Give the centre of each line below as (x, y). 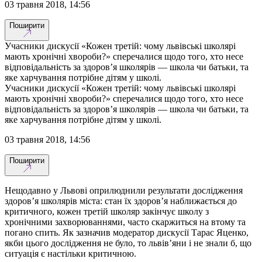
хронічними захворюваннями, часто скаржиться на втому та (125, 222)
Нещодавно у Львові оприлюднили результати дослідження (124, 190)
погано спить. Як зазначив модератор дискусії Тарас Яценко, (127, 232)
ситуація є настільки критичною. (70, 253)
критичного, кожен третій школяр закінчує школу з (107, 211)
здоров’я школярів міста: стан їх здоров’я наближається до (121, 201)
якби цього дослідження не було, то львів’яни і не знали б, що (128, 243)
